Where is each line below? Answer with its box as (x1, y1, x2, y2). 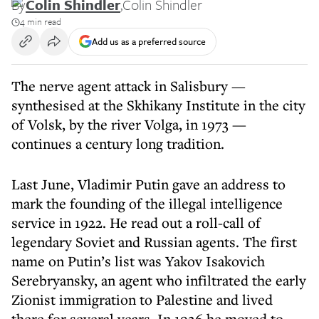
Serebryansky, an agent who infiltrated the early (11, 271, 306, 290)
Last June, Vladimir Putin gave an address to (11, 174, 286, 194)
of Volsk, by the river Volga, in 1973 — (11, 115, 246, 134)
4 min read (20, 14, 61, 28)
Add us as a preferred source (92, 33, 206, 48)
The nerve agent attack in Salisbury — (11, 76, 246, 95)
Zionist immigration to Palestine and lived (11, 290, 273, 309)
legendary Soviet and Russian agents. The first (11, 232, 297, 251)
